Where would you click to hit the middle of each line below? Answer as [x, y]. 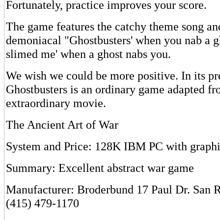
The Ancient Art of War [62, 124]
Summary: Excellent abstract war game [100, 168]
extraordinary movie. [56, 103]
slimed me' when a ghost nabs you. [88, 54]
